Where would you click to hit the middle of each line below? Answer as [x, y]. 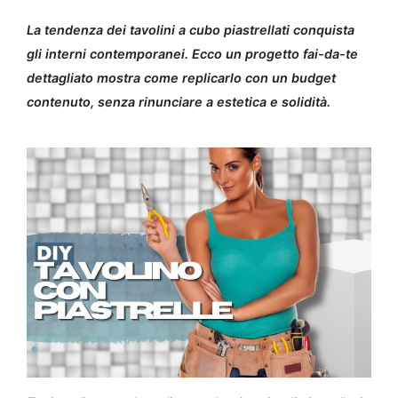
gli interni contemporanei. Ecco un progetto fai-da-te [192, 54]
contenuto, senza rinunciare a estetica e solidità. [179, 102]
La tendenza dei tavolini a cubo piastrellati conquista [191, 30]
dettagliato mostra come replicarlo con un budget [181, 78]
